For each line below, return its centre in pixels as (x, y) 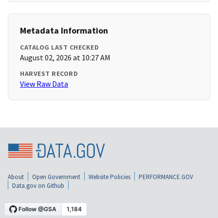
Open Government (56, 177)
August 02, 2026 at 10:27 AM (65, 58)
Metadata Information (64, 31)
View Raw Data (44, 84)
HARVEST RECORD (49, 74)
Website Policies (109, 177)
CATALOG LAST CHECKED (59, 47)
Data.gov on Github (38, 185)
